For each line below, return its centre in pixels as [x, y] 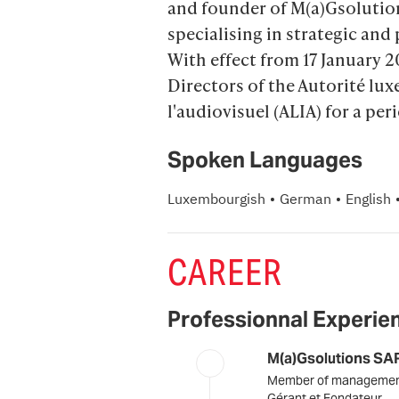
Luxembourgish [216, 200]
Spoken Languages [265, 159]
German [305, 200]
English [368, 200]
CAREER [225, 272]
